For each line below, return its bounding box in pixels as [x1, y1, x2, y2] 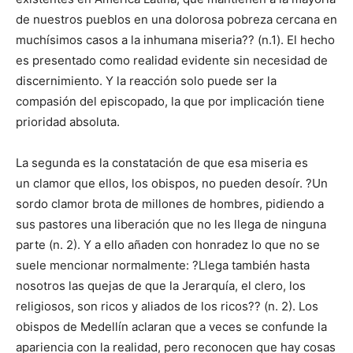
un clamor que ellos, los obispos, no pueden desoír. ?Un [16, 176, 328, 191]
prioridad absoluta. [16, 114, 120, 130]
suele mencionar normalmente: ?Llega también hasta [16, 258, 310, 273]
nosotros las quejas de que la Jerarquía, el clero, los [16, 278, 306, 294]
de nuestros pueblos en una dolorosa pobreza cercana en [16, 12, 337, 28]
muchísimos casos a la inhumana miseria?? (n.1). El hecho [16, 32, 335, 48]
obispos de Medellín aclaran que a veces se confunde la [16, 319, 327, 335]
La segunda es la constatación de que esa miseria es [16, 155, 308, 171]
